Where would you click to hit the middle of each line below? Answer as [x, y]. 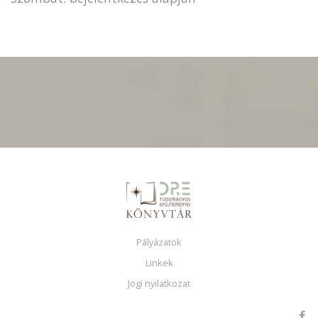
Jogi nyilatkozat [159, 284]
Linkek [159, 263]
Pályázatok [159, 242]
